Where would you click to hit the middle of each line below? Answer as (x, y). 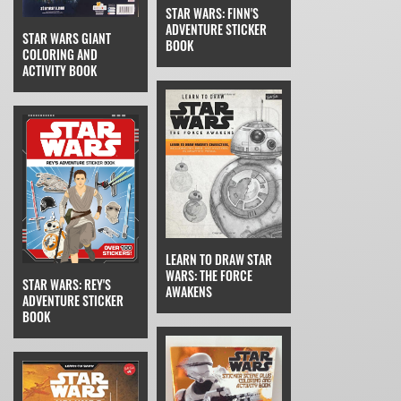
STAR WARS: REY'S (67, 284)
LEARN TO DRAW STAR (219, 259)
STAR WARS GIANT (67, 38)
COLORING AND (60, 54)
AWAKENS (189, 291)
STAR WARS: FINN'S (212, 13)
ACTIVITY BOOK (60, 70)
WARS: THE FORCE (209, 275)
